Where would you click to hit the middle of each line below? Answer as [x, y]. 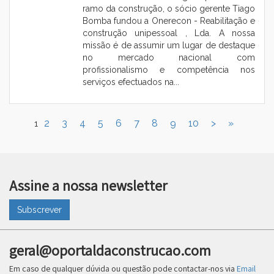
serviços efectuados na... [131, 82]
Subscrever [39, 209]
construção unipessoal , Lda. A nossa [169, 33]
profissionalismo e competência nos [169, 69]
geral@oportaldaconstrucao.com [110, 250]
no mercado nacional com [169, 57]
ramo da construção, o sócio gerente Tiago [169, 8]
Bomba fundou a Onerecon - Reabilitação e [169, 20]
